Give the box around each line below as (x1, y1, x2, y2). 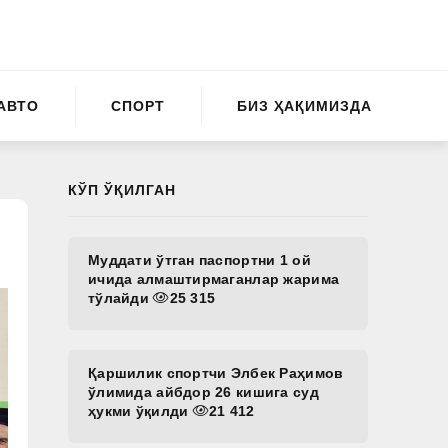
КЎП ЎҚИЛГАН (68, 182, 176, 198)
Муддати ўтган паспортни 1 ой (88, 252, 311, 268)
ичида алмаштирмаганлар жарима (88, 271, 340, 287)
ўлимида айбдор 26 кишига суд (88, 384, 319, 400)
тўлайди (88, 290, 154, 306)
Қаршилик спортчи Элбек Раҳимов (88, 365, 344, 381)
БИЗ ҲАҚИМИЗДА (237, 97, 373, 114)
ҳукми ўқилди (88, 403, 193, 419)
